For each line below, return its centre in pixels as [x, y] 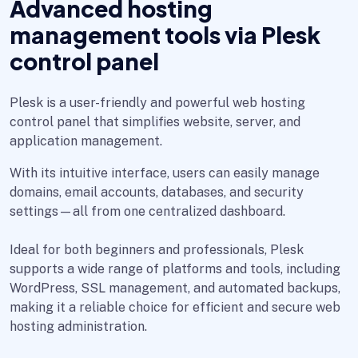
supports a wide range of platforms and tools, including [175, 269]
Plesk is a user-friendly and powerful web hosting [157, 103]
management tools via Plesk [165, 35]
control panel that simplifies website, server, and [155, 122]
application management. [86, 141]
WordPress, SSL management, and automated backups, [175, 288]
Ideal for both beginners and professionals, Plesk [157, 250]
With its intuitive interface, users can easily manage [165, 173]
